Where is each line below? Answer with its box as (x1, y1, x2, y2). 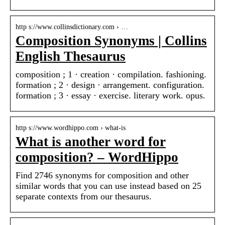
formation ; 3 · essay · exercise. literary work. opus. (16, 90, 205, 101)
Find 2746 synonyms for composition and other (16, 170, 189, 181)
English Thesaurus (16, 49, 126, 64)
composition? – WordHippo (16, 150, 178, 165)
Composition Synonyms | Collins (16, 33, 207, 49)
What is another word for (16, 134, 166, 150)
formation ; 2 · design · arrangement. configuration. (16, 80, 204, 90)
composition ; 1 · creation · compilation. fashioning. (16, 69, 206, 80)
